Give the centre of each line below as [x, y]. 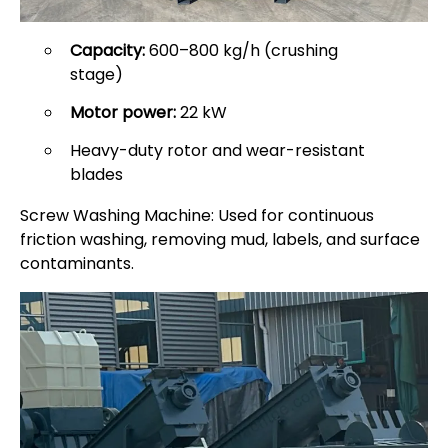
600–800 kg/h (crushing [241, 51]
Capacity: [107, 51]
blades [96, 175]
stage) [96, 75]
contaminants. [77, 264]
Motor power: [122, 113]
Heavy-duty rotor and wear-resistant [217, 151]
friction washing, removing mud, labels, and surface [220, 240]
